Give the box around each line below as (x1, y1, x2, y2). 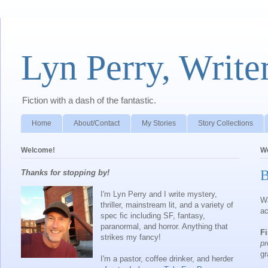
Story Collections (198, 118, 253, 127)
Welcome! (21, 145, 55, 154)
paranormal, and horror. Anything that (100, 221, 228, 231)
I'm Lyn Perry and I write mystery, (100, 189, 217, 199)
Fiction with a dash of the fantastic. (22, 95, 156, 105)
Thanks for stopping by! (21, 167, 109, 177)
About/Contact (74, 118, 120, 127)
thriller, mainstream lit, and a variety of (100, 200, 233, 209)
